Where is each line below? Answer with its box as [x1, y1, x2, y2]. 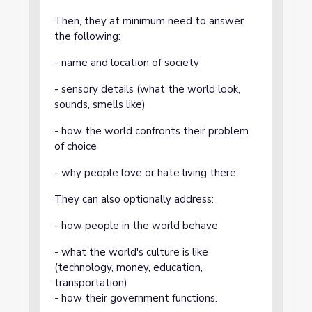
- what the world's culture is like [54, 245, 208, 259]
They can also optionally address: [54, 192, 214, 206]
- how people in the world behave [54, 219, 218, 233]
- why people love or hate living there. [54, 166, 238, 180]
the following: [54, 29, 123, 43]
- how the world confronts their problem [54, 124, 249, 138]
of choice [54, 139, 97, 153]
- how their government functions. [54, 291, 220, 305]
